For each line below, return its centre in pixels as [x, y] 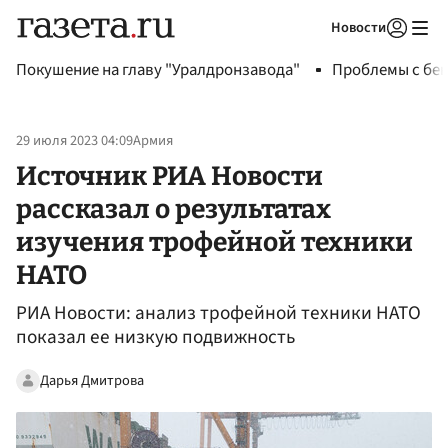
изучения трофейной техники [214, 241]
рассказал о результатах [173, 208]
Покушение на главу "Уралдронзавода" [158, 70]
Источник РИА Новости [169, 175]
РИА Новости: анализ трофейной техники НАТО [218, 313]
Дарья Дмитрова [92, 380]
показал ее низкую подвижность [155, 337]
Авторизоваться [315, 53]
